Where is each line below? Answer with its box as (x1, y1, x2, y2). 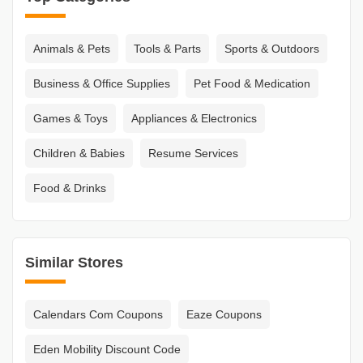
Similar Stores (25, 254, 123, 271)
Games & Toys (33, 112, 108, 126)
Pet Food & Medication (194, 77, 310, 91)
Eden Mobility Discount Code (33, 343, 181, 357)
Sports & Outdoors (224, 42, 319, 56)
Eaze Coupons (186, 308, 262, 322)
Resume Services (148, 147, 238, 160)
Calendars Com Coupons (33, 308, 163, 322)
